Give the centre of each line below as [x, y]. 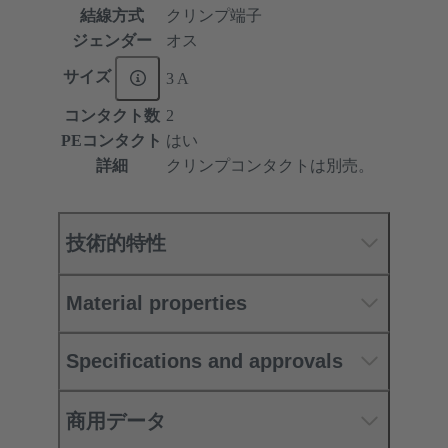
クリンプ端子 [214, 15]
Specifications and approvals [204, 360]
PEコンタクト [111, 140]
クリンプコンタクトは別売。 [270, 165]
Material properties [156, 302]
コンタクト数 [111, 115]
